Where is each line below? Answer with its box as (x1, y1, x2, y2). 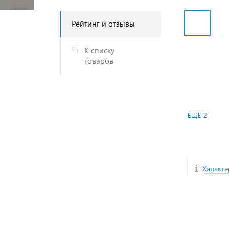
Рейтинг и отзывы (72, 18, 135, 29)
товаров (84, 56, 113, 66)
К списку (84, 45, 114, 55)
